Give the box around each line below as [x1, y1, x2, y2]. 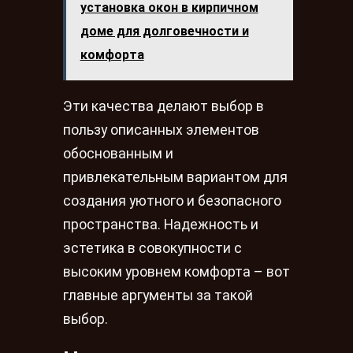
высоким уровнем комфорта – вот [63, 263, 290, 280]
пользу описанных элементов [63, 121, 259, 138]
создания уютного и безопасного [63, 192, 281, 209]
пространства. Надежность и [63, 216, 258, 232]
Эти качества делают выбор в [63, 98, 264, 114]
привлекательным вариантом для [63, 169, 288, 185]
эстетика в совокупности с [63, 240, 242, 256]
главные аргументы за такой [63, 287, 253, 303]
